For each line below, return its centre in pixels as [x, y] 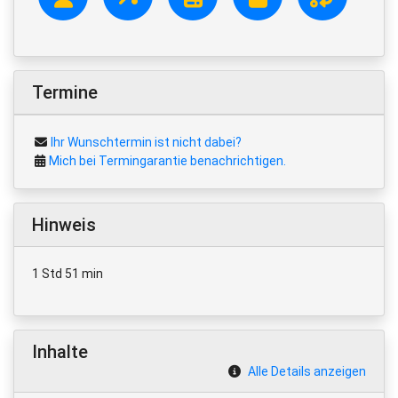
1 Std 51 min [68, 273]
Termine [65, 92]
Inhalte [60, 351]
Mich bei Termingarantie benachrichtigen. [167, 160]
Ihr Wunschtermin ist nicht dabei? [146, 142]
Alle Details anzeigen [307, 371]
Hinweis [64, 224]
